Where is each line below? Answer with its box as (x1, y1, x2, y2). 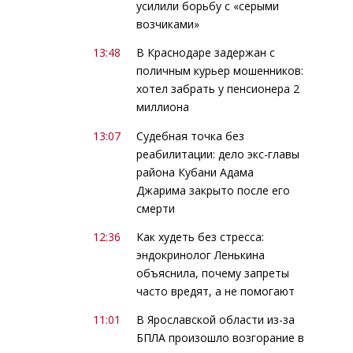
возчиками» (136, 16, 199, 32)
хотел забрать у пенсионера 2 (136, 81, 299, 97)
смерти (136, 200, 175, 216)
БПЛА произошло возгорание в (136, 330, 304, 346)
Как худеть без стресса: (136, 229, 264, 245)
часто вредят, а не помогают (136, 284, 295, 299)
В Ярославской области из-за (136, 312, 295, 328)
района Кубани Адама (136, 164, 254, 180)
